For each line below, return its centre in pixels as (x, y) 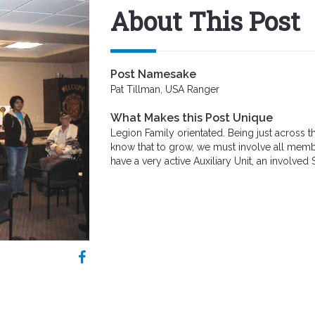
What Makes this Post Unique (191, 118)
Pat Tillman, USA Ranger (165, 89)
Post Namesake (153, 74)
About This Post (205, 21)
